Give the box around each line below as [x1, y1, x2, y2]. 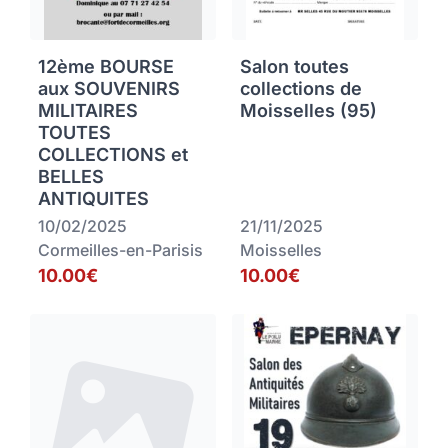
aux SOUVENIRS [38, 78, 180, 100]
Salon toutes [240, 56, 349, 78]
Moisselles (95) [240, 100, 377, 122]
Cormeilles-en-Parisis [38, 240, 203, 261]
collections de [240, 78, 362, 100]
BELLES [38, 166, 104, 188]
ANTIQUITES [38, 188, 149, 210]
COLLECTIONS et [38, 144, 188, 166]
